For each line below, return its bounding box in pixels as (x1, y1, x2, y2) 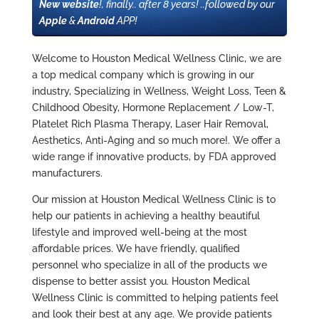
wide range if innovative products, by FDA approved (31, 151, 276, 163)
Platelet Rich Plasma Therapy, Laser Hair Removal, (31, 118, 268, 130)
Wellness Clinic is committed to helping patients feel (31, 292, 278, 304)
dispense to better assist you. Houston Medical (31, 276, 250, 288)
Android (77, 15, 115, 27)
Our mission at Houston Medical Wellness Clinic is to (31, 194, 276, 206)
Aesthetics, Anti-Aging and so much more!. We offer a (31, 135, 281, 147)
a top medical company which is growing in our (31, 69, 254, 81)
